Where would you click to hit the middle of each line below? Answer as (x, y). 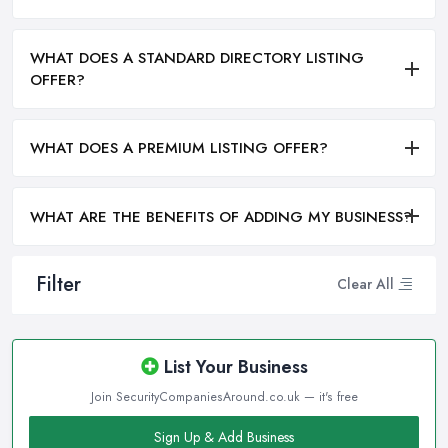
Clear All (365, 284)
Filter (58, 284)
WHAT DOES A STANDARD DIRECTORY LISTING (197, 57)
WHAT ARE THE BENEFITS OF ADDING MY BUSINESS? (221, 216)
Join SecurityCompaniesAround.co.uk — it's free (224, 396)
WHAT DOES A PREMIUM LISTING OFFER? (179, 148)
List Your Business (233, 366)
